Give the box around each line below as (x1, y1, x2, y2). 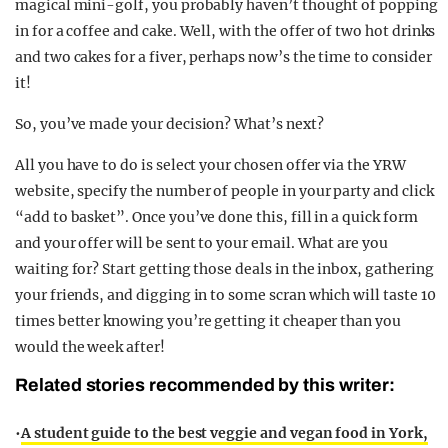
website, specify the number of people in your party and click (15, 182, 434, 201)
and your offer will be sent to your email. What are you (15, 234, 388, 253)
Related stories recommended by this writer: (15, 375, 395, 396)
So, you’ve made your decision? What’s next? (15, 115, 324, 134)
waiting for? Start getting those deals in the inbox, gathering (15, 260, 434, 279)
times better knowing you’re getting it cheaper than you (15, 312, 401, 331)
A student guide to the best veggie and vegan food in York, (20, 424, 428, 443)
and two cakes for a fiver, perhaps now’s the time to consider (15, 48, 432, 67)
